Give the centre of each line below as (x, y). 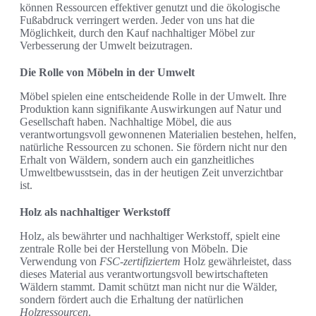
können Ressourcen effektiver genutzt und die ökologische (150, 8)
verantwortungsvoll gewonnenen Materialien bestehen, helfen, (158, 135)
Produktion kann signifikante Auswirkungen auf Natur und (151, 109)
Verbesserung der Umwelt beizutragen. (106, 46)
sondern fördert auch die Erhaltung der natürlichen (132, 300)
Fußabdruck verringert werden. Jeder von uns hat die (137, 20)
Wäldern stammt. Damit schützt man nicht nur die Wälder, (148, 287)
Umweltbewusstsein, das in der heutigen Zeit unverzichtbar (151, 173)
